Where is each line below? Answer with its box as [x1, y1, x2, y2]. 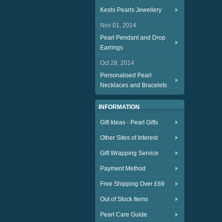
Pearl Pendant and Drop [100, 34, 166, 41]
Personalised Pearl [100, 72, 152, 79]
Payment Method [100, 165, 146, 172]
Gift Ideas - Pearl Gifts [100, 119, 158, 126]
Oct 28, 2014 [100, 59, 134, 66]
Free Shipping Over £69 [100, 180, 165, 187]
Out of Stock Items [100, 196, 148, 203]
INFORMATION [99, 104, 140, 111]
